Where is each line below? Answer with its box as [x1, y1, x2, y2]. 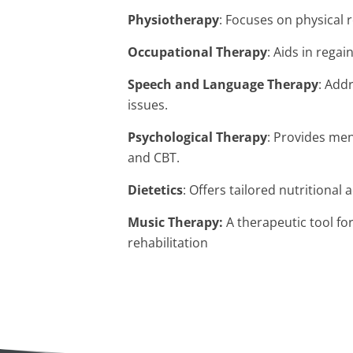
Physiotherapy [128, 10, 220, 28]
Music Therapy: [128, 213, 227, 231]
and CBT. [128, 148, 180, 166]
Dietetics [128, 180, 184, 199]
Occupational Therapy [128, 43, 268, 61]
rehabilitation [128, 233, 209, 251]
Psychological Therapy [128, 128, 268, 146]
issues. [128, 95, 169, 113]
